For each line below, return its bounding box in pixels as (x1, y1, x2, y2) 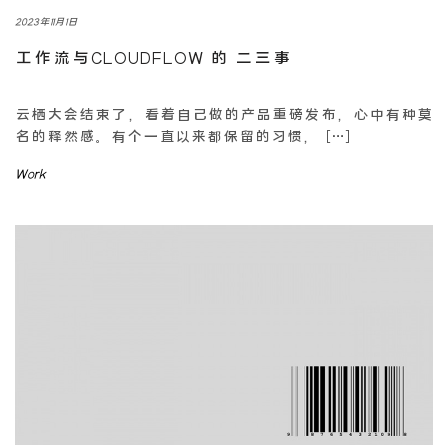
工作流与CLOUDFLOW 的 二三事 (15, 48, 292, 67)
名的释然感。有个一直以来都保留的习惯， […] (15, 127, 352, 144)
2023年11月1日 (15, 15, 78, 27)
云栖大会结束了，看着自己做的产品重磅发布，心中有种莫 (15, 105, 433, 122)
